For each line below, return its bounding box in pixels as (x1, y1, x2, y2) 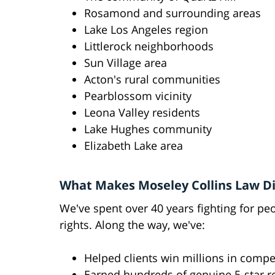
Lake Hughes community (84, 122, 212, 137)
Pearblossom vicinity (84, 88, 192, 104)
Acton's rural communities (84, 72, 220, 87)
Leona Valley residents (84, 105, 200, 120)
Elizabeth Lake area (84, 138, 183, 153)
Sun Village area (84, 55, 167, 71)
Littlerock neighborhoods (84, 39, 214, 54)
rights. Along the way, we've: (60, 217, 205, 233)
